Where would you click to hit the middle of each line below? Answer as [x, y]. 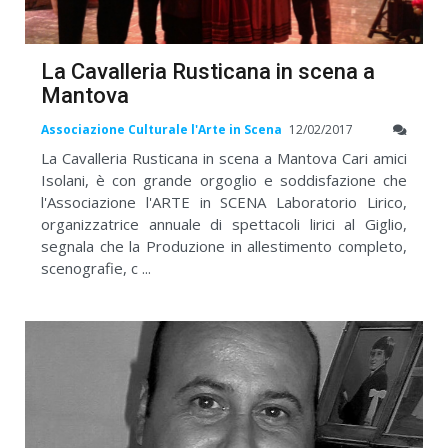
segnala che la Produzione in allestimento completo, [224, 246]
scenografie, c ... [96, 268]
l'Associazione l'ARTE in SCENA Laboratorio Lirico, [224, 202]
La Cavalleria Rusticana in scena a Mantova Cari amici [224, 158]
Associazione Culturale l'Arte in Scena [161, 130]
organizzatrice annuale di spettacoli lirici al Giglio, [224, 224]
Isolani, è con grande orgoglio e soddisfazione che [224, 180]
